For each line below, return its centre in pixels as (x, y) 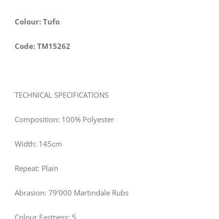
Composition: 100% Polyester (64, 119)
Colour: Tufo (37, 21)
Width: (27, 143)
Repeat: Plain (36, 168)
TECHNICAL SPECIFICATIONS (62, 95)
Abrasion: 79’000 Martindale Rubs (72, 192)
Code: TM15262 (43, 46)
